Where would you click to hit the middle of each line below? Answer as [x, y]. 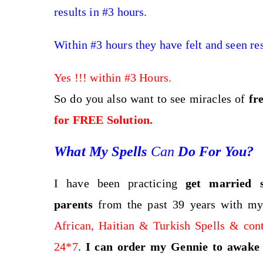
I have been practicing [120, 183]
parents [74, 204]
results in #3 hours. [101, 12]
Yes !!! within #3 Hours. [114, 77]
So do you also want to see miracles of [151, 99]
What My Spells [102, 151]
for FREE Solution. [104, 120]
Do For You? [214, 151]
